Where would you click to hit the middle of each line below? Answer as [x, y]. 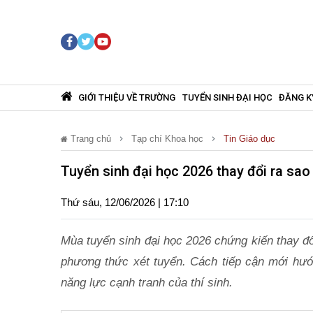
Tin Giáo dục [249, 138]
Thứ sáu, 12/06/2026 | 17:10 [125, 202]
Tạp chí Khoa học [167, 138]
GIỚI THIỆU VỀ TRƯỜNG [127, 97]
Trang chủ [89, 138]
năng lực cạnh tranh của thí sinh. [147, 282]
